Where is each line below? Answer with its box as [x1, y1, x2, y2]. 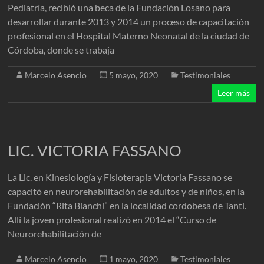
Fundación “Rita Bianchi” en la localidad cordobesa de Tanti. [8, 200, 247, 211]
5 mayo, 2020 [109, 70, 159, 80]
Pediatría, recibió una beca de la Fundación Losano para [8, 2, 231, 13]
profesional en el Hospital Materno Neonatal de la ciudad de [8, 30, 250, 41]
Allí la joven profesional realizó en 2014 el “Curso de [8, 214, 217, 225]
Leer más [217, 88, 250, 98]
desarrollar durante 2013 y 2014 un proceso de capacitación [8, 16, 250, 27]
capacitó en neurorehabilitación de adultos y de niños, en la [8, 186, 245, 197]
